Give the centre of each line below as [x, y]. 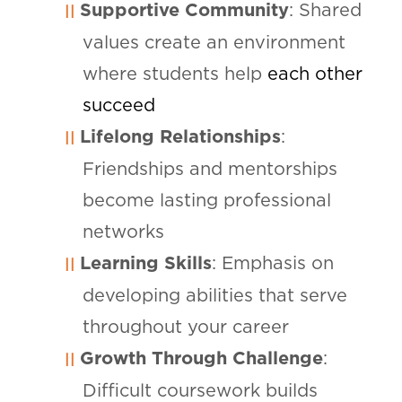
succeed [118, 105]
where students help [175, 74]
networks [123, 232]
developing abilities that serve [214, 296]
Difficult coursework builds [200, 391]
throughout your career [185, 327]
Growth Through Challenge [201, 358]
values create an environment [214, 43]
